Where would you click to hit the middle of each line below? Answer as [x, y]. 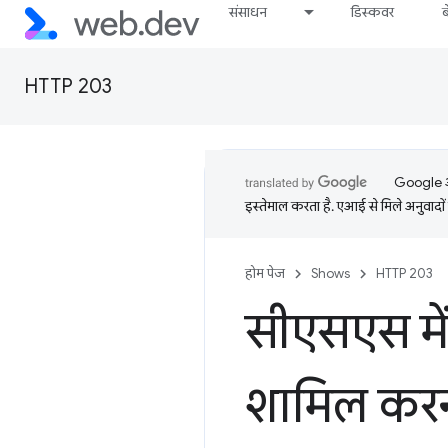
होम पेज [265, 273]
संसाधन [248, 12]
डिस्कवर [373, 12]
